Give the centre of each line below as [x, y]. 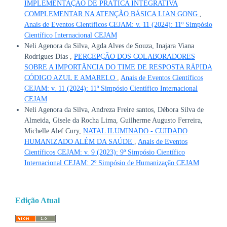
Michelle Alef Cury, [53, 131]
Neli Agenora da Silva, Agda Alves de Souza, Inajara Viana [109, 46]
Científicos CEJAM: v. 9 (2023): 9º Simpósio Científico [104, 152]
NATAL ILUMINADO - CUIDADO [135, 131]
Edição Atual [37, 200]
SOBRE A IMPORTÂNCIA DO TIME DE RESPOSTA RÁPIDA [118, 67]
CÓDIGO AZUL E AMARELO [70, 78]
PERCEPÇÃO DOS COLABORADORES [134, 56]
